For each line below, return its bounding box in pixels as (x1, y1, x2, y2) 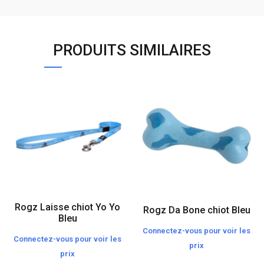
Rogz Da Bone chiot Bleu (143, 204, 250, 216)
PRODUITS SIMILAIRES (53, 41, 211, 59)
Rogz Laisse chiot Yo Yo (15, 202, 120, 213)
